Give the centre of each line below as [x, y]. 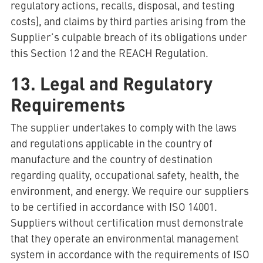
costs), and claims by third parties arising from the [128, 21]
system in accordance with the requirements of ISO [130, 254]
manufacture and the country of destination [111, 159]
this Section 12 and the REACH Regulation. [109, 53]
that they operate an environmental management [124, 238]
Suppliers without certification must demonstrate [127, 222]
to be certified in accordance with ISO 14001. [114, 206]
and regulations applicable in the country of [111, 143]
